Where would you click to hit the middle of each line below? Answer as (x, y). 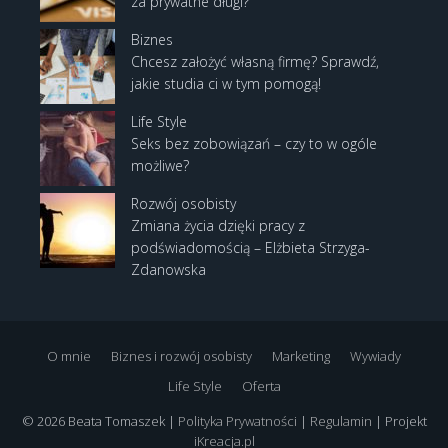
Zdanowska (168, 270)
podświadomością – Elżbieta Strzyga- (250, 248)
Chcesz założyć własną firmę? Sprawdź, (255, 62)
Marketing (301, 356)
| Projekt (399, 421)
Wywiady (375, 356)
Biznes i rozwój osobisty (181, 356)
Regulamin (340, 421)
